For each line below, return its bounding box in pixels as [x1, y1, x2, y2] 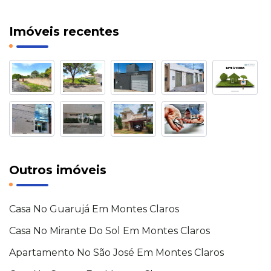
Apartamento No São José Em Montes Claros [9, 247, 224, 258]
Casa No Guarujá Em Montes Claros [9, 203, 179, 215]
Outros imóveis [9, 163, 106, 177]
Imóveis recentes [9, 24, 119, 39]
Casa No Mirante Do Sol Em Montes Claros [9, 225, 210, 237]
